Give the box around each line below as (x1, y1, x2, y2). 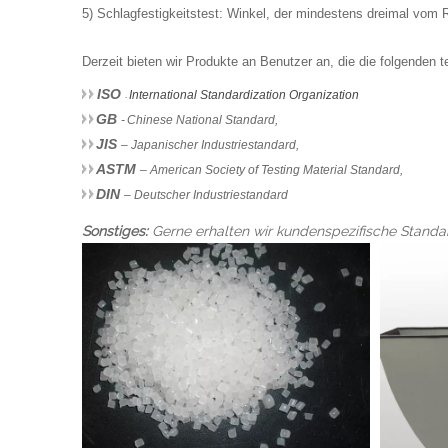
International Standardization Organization (129, 88, 359, 102)
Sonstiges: (82, 223, 152, 239)
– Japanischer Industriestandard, (121, 138, 299, 152)
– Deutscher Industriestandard (124, 188, 288, 202)
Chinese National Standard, (127, 113, 278, 127)
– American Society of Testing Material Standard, (140, 163, 403, 177)
